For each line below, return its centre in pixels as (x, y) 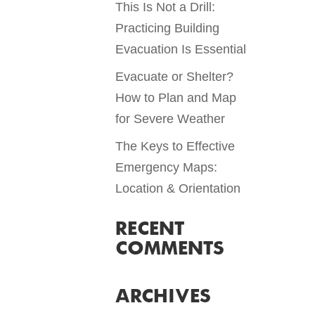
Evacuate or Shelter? (175, 77)
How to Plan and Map (176, 98)
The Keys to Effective (175, 147)
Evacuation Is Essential (181, 50)
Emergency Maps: (167, 168)
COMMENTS (170, 250)
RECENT (150, 230)
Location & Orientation (178, 189)
